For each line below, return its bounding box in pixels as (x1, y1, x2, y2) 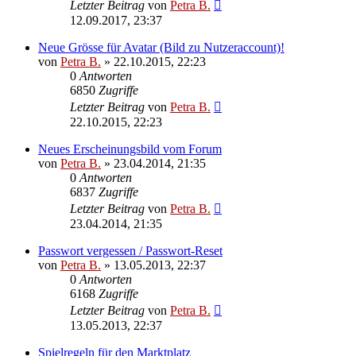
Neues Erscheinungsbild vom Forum (38, 142, 222, 157)
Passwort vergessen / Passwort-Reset (38, 244, 222, 258)
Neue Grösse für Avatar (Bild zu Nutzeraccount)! (38, 41, 284, 55)
